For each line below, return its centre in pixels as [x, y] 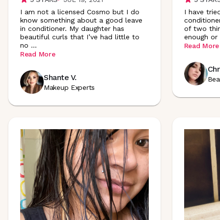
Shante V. [60, 77]
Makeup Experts [69, 87]
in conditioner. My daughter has [72, 28]
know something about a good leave [81, 20]
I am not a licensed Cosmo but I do [80, 12]
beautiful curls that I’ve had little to [80, 37]
